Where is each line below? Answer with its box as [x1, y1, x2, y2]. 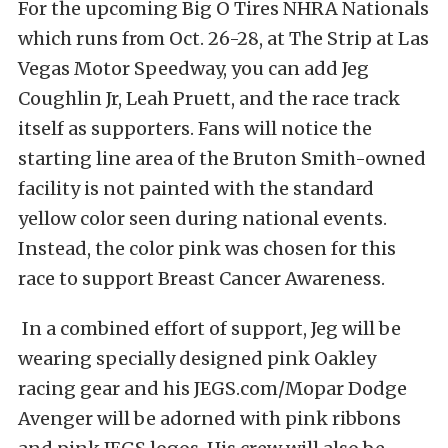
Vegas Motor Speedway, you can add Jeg [18, 57, 369, 80]
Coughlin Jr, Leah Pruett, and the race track [18, 87, 400, 110]
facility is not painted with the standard [18, 177, 374, 200]
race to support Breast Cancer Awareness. [18, 267, 385, 290]
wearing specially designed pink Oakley [18, 347, 376, 370]
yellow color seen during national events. [18, 207, 387, 230]
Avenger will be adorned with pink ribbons [18, 407, 401, 430]
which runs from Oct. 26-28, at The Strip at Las [18, 27, 429, 50]
